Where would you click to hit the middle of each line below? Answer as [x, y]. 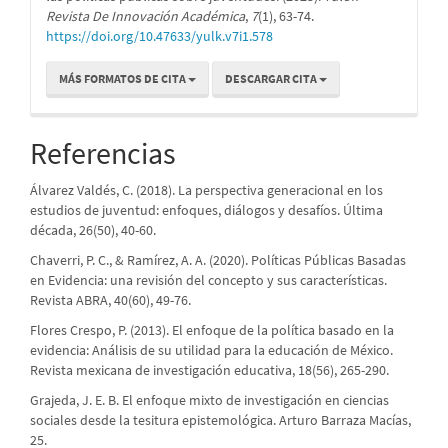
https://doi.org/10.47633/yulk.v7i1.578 [159, 36]
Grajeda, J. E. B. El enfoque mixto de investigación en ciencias [209, 400]
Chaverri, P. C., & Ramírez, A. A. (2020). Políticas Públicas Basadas [218, 260]
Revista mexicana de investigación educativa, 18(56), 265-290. [209, 370]
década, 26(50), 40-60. [93, 230]
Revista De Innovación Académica [145, 16]
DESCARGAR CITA [272, 79]
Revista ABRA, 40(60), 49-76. [110, 300]
